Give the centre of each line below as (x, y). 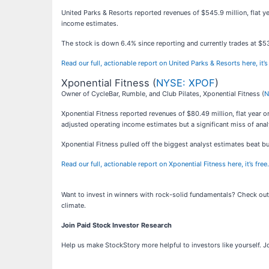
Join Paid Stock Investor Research (116, 225)
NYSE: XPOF (186, 83)
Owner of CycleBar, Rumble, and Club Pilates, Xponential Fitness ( (163, 93)
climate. (74, 205)
